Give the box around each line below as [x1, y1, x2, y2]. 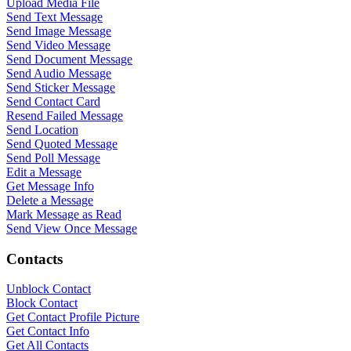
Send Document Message [6, 52, 132, 66]
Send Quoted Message [6, 137, 118, 150]
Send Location [6, 123, 78, 136]
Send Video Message [6, 38, 110, 52]
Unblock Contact [6, 282, 91, 296]
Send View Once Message [6, 222, 137, 235]
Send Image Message [6, 24, 111, 38]
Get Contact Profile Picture [6, 310, 139, 324]
